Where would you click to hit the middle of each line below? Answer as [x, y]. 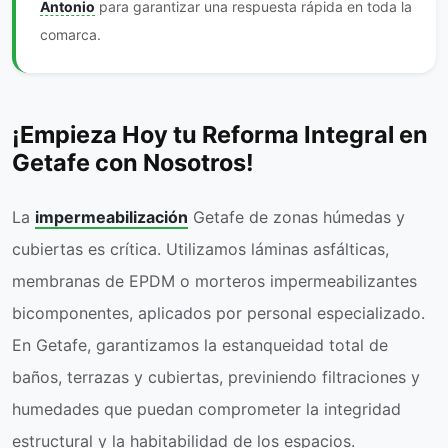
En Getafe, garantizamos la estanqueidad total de [200, 345]
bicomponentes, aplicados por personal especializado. [218, 313]
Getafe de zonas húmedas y [296, 217]
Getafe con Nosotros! [133, 162]
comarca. [70, 34]
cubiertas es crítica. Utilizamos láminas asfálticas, [200, 249]
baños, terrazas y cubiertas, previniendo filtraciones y [216, 377]
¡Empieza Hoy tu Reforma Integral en [220, 134]
